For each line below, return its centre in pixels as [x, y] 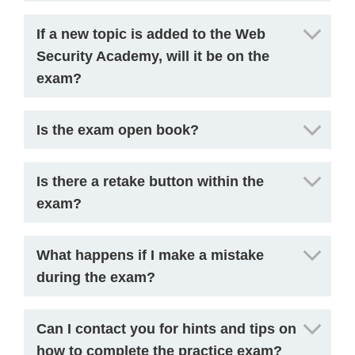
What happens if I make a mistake [150, 255]
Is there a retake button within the [150, 181]
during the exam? [96, 277]
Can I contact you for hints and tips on [166, 329]
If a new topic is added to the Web [151, 34]
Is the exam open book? [118, 130]
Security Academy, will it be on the [153, 56]
